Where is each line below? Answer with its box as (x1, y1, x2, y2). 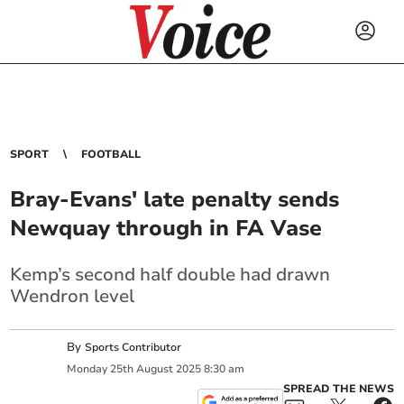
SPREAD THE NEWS (282, 381, 394, 396)
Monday (67, 361, 108, 376)
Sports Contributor (85, 340, 182, 355)
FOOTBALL (81, 147, 142, 161)
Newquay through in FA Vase (10, 214, 323, 243)
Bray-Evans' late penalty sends (10, 185, 340, 214)
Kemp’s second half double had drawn (10, 262, 331, 287)
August (136, 361, 174, 376)
